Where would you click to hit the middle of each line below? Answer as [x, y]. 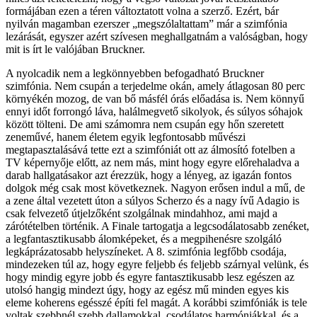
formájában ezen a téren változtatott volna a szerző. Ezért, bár [142, 11]
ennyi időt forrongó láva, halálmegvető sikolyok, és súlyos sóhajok [154, 112]
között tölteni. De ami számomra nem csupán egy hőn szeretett [145, 125]
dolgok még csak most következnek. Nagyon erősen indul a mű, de [155, 188]
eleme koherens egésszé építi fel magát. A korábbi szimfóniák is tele [156, 303]
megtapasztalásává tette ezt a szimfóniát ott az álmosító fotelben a [150, 150]
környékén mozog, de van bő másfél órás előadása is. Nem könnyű [155, 99]
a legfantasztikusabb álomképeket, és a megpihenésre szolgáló [144, 239]
